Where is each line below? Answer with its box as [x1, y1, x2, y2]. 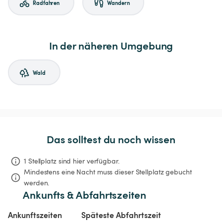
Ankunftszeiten [8, 210, 62, 221]
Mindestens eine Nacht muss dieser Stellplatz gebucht [24, 167, 194, 177]
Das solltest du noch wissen [46, 132, 176, 147]
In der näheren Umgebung [49, 38, 173, 53]
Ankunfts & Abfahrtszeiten [23, 187, 146, 202]
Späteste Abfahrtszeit [81, 210, 161, 221]
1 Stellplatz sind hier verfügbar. [24, 156, 119, 166]
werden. [24, 178, 50, 188]
